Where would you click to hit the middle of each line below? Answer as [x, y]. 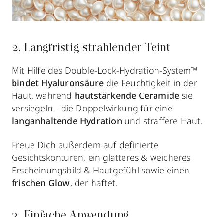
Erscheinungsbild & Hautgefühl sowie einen [101, 170]
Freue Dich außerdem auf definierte [85, 145]
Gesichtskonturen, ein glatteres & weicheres [101, 157]
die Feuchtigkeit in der [150, 83]
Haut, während [43, 95]
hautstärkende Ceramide [127, 95]
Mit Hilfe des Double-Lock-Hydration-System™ [105, 70]
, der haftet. [95, 182]
